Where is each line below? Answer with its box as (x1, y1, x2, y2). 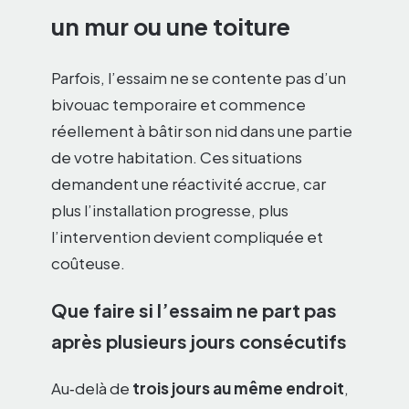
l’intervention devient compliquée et (51, 225, 323, 246)
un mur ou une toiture (51, 11, 290, 41)
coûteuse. (51, 252, 125, 273)
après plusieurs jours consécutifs (51, 329, 347, 352)
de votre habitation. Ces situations (51, 146, 302, 167)
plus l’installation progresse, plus (51, 199, 288, 220)
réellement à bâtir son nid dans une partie (51, 120, 352, 141)
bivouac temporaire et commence (51, 93, 306, 114)
